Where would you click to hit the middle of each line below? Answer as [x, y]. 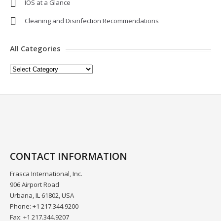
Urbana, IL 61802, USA [42, 195]
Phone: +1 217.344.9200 [44, 206]
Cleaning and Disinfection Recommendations [92, 21]
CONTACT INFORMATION [69, 156]
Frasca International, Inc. [46, 174]
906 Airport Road [35, 184]
